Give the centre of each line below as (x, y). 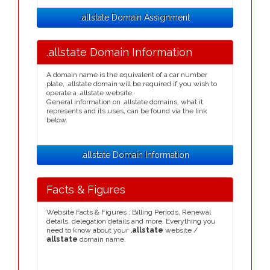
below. (57, 120)
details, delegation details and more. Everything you (131, 221)
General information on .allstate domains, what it (125, 102)
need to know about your (88, 230)
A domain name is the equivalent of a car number (127, 75)
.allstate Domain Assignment (135, 17)
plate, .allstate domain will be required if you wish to (132, 84)
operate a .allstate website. (90, 93)
